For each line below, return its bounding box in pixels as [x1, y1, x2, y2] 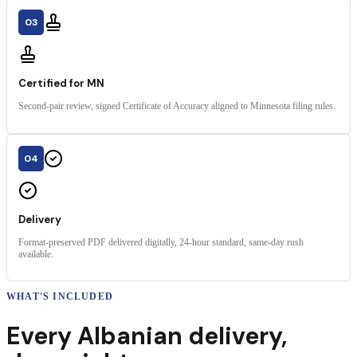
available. [18, 249, 53, 259]
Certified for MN [18, 76, 104, 91]
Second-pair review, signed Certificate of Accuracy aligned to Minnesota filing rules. [18, 101, 335, 112]
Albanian [77, 320, 182, 352]
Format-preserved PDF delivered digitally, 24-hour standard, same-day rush [18, 237, 304, 247]
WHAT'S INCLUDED [6, 291, 113, 303]
